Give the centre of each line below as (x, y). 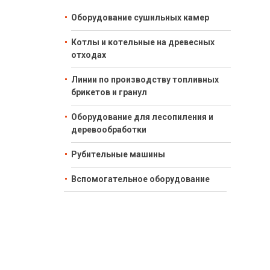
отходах (89, 55)
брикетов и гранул (109, 92)
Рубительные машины (118, 154)
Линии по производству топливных (145, 80)
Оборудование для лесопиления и (142, 117)
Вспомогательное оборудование (140, 179)
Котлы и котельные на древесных (143, 42)
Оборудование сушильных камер (140, 17)
